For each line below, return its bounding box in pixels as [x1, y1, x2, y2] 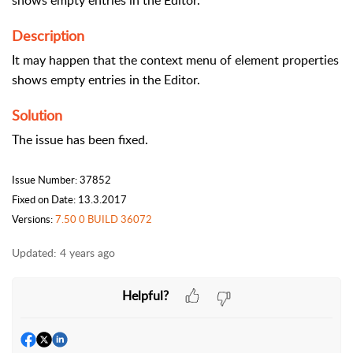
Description [12, 26, 84, 45]
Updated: [12, 245, 57, 260]
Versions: [12, 212, 55, 226]
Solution [12, 106, 62, 124]
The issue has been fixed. [12, 131, 148, 148]
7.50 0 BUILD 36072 [55, 212, 152, 226]
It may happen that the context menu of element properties [12, 51, 339, 69]
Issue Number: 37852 [12, 173, 111, 187]
